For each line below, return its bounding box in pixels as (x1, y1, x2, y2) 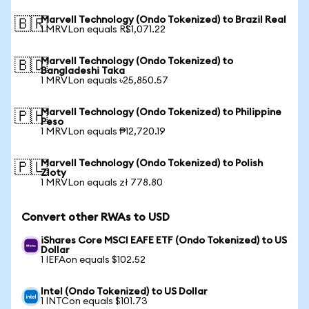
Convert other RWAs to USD (21, 212, 170, 223)
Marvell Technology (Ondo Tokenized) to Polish (41, 159, 263, 168)
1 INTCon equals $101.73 (41, 297, 148, 306)
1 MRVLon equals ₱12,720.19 (41, 127, 166, 137)
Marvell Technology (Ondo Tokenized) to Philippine (41, 108, 281, 117)
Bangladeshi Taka (41, 66, 125, 76)
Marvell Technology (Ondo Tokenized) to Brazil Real (41, 15, 286, 25)
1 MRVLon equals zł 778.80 (41, 178, 163, 188)
